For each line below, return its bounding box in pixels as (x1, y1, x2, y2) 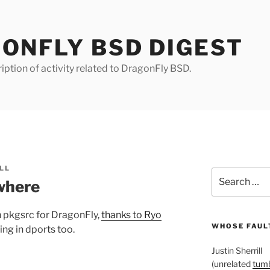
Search (210, 168, 240, 178)
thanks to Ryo (101, 209, 162, 221)
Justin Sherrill (211, 245, 262, 256)
